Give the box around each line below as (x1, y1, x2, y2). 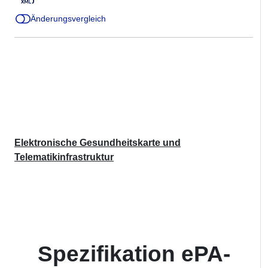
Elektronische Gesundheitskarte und (14, 137, 181, 148)
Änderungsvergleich (31, 13, 106, 23)
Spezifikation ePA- (37, 240, 230, 266)
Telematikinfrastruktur (14, 151, 114, 162)
